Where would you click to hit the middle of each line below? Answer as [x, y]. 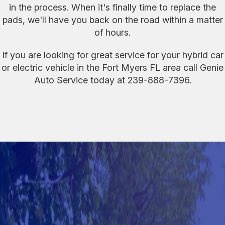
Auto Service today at [81, 80]
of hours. [113, 32]
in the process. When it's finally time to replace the [113, 7]
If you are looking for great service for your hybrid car [113, 55]
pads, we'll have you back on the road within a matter [113, 20]
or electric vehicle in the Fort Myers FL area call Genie [113, 67]
